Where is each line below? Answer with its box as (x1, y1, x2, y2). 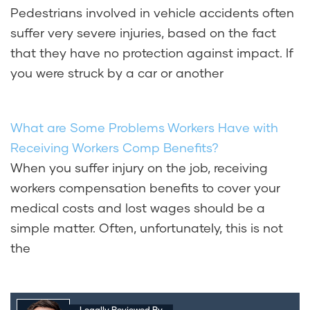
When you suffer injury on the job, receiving (10, 160, 268, 176)
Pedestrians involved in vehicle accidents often (10, 5, 294, 21)
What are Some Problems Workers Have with (10, 120, 278, 136)
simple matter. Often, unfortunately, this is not (10, 220, 283, 236)
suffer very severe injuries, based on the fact (10, 25, 276, 41)
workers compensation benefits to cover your (10, 180, 280, 196)
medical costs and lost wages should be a (10, 200, 265, 216)
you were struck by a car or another (10, 65, 224, 81)
